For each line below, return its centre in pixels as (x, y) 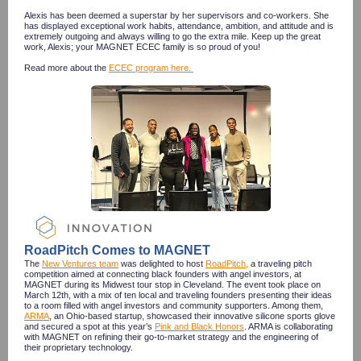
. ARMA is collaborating (288, 326)
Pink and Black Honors (199, 326)
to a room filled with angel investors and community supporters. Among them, (174, 305)
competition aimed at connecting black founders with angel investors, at (163, 274)
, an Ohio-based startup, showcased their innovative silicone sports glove (192, 316)
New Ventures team (80, 263)
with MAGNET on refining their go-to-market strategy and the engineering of (171, 337)
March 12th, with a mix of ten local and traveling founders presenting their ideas (178, 295)
